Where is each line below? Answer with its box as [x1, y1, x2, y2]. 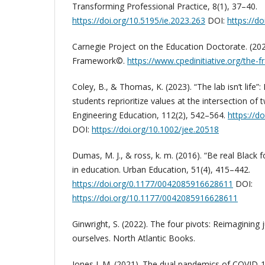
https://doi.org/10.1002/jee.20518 [92, 123, 219, 135]
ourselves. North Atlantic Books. [72, 232, 195, 244]
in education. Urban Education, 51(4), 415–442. [72, 163, 250, 175]
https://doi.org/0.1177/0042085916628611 [72, 177, 233, 189]
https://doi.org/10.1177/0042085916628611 [72, 192, 238, 203]
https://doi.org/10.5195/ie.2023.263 [72, 14, 205, 26]
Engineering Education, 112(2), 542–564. [72, 109, 228, 121]
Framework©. [72, 54, 127, 66]
